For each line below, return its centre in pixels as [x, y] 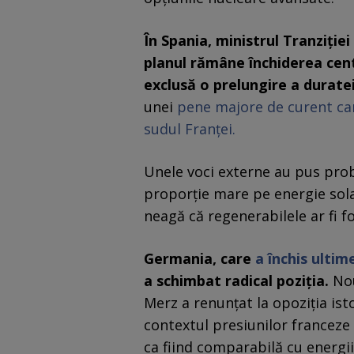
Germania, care [200, 259]
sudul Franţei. [190, 129]
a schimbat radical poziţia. [236, 281]
